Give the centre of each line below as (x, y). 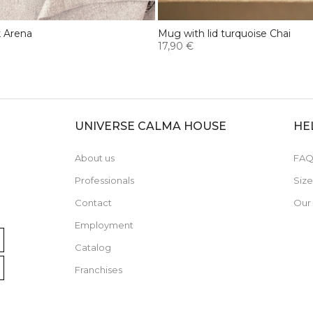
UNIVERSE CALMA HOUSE (151, 126)
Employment (104, 225)
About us (95, 158)
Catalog (93, 247)
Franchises (99, 269)
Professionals (105, 180)
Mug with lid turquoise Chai (224, 33)
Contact (94, 202)
